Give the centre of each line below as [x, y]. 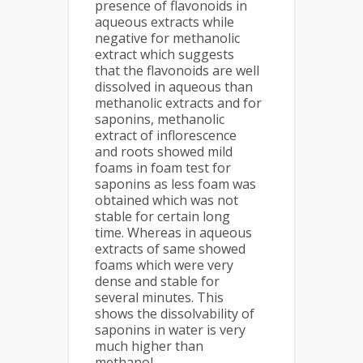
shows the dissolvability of [175, 314]
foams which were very [164, 265]
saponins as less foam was [175, 184]
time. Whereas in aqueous [173, 233]
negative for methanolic [167, 38]
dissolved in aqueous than [174, 87]
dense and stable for [157, 282]
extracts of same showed [170, 249]
